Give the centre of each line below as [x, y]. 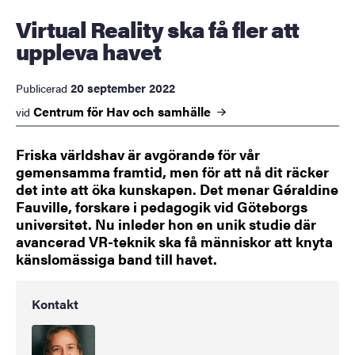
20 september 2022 [123, 88]
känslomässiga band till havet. [116, 259]
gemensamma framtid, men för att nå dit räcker [172, 172]
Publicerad [42, 88]
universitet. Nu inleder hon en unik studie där [166, 224]
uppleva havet [88, 51]
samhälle [186, 112]
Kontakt [55, 304]
